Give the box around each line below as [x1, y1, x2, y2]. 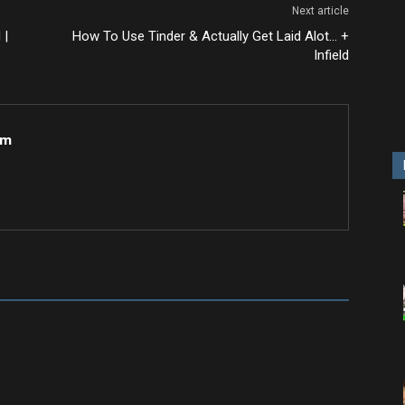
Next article [292, 5, 349, 17]
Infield [314, 47, 349, 63]
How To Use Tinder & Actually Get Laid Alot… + [72, 28, 349, 44]
